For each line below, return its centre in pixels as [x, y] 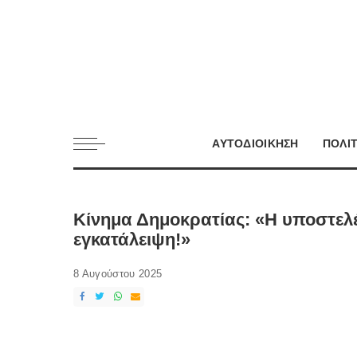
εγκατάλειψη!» [132, 239]
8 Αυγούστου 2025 [118, 274]
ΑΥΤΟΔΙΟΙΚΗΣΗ [255, 143]
